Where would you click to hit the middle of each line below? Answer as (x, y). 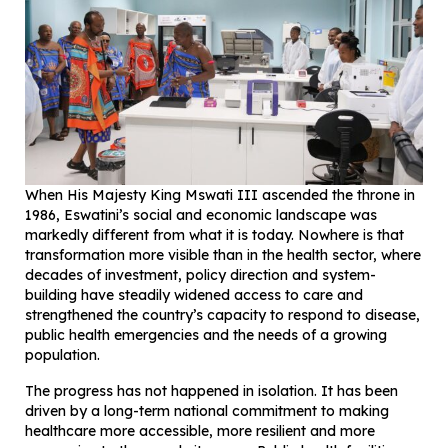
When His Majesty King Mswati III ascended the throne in (220, 194)
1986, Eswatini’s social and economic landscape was (201, 214)
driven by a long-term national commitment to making (207, 410)
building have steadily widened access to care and (194, 294)
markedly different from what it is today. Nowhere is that (214, 234)
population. (62, 354)
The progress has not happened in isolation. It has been (211, 390)
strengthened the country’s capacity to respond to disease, (222, 314)
